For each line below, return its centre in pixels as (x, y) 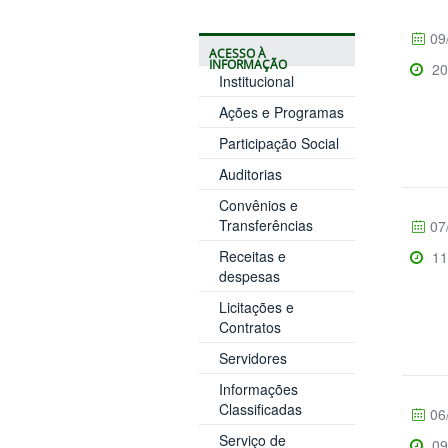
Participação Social (278, 142)
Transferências (265, 224)
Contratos (249, 326)
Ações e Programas (281, 111)
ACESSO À (237, 53)
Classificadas (260, 408)
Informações (258, 388)
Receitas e (252, 255)
